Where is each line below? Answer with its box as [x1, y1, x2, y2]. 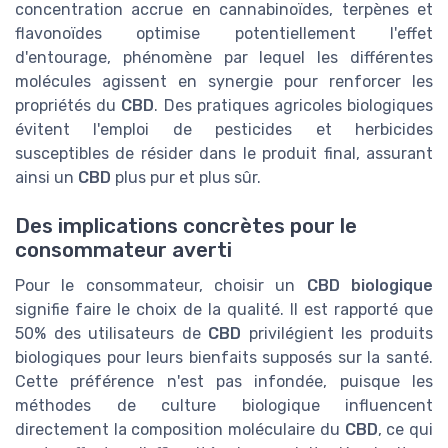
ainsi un [15, 168, 78, 188]
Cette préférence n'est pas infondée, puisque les [15, 372, 433, 392]
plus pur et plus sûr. [111, 168, 261, 188]
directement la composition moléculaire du [15, 420, 345, 440]
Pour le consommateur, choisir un [15, 276, 307, 296]
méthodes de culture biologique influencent [15, 396, 433, 416]
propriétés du [15, 96, 122, 116]
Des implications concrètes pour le [15, 214, 357, 239]
